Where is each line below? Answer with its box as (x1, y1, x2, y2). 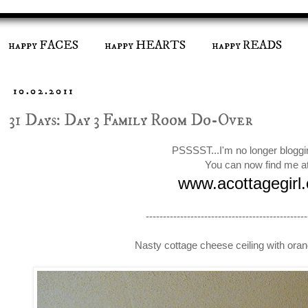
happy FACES (8, 37, 78, 53)
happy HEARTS (104, 37, 186, 53)
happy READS (212, 37, 282, 53)
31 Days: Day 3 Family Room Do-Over (9, 109, 253, 131)
